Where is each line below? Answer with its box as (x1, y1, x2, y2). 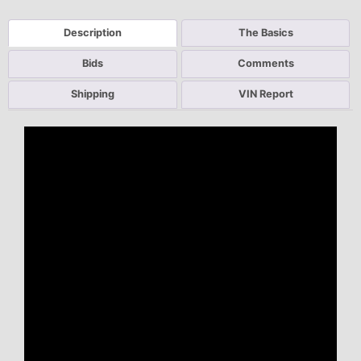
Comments (237, 57, 294, 70)
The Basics (238, 27, 293, 39)
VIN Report (238, 88, 293, 101)
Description (63, 27, 122, 39)
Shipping (70, 88, 114, 101)
